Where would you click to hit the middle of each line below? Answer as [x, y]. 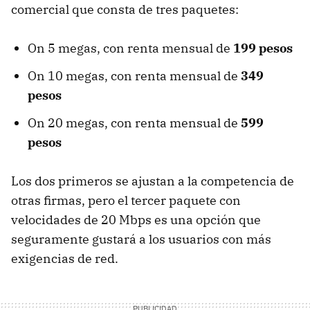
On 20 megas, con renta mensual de [134, 122]
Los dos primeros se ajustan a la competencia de [153, 181]
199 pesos [263, 48]
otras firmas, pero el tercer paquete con [126, 200]
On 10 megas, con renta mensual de [134, 75]
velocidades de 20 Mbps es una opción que [136, 219]
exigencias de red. [65, 258]
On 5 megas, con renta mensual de [130, 48]
